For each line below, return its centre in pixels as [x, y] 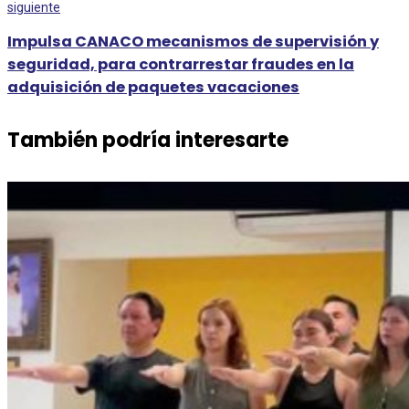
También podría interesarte [148, 141]
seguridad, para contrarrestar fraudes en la [181, 64]
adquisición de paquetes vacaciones [153, 87]
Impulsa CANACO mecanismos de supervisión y [193, 41]
